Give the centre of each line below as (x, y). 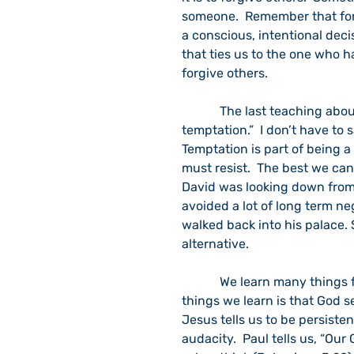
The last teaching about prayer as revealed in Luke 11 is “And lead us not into (201, 111)
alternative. (218, 244)
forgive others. (225, 73)
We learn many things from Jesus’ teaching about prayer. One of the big (201, 282)
